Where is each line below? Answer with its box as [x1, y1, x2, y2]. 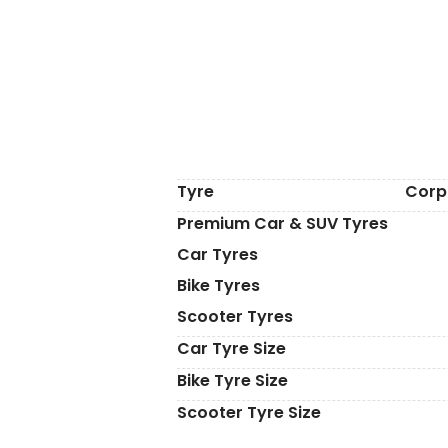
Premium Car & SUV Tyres [177, 212, 388, 235]
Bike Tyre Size [177, 369, 288, 392]
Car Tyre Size [177, 337, 286, 360]
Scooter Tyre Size [177, 401, 321, 424]
